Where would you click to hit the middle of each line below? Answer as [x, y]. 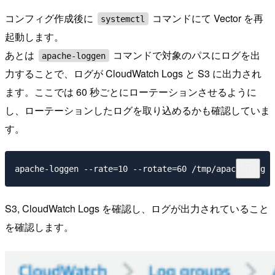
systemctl [123, 19]
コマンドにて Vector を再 [207, 18]
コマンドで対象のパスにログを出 [186, 55]
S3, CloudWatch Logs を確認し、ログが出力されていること [137, 208]
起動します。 [34, 37]
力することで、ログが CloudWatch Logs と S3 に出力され [133, 74]
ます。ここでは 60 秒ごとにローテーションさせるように [131, 92]
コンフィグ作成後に [50, 18]
